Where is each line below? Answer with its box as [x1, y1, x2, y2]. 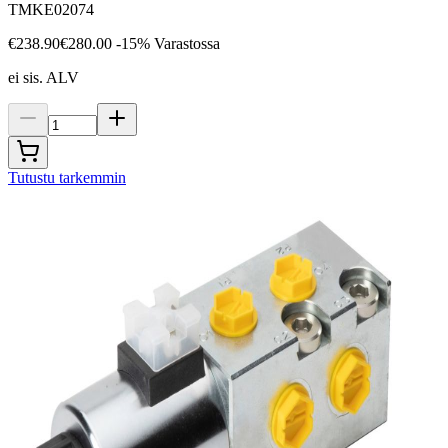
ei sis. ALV [8, 69, 79, 87]
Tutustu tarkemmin [8, 169, 126, 187]
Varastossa [154, 35, 220, 53]
